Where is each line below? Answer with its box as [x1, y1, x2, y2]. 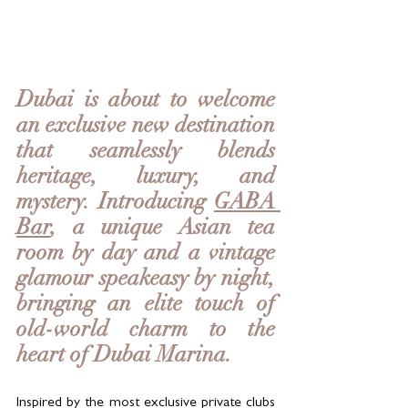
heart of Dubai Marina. [16, 345, 232, 368]
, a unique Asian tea [50, 218, 275, 240]
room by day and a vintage [16, 243, 275, 266]
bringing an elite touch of [16, 294, 275, 317]
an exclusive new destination [16, 116, 275, 138]
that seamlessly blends [16, 141, 275, 164]
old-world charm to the [16, 320, 275, 342]
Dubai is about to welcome [16, 90, 275, 113]
